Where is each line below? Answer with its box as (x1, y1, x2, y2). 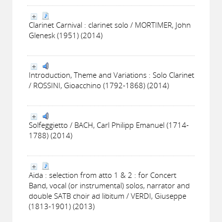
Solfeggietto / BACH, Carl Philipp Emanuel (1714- (29, 120, 189, 130)
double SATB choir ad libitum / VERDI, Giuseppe (29, 191, 186, 201)
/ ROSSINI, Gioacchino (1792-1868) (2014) (29, 80, 169, 90)
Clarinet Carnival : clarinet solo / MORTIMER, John (29, 20, 191, 30)
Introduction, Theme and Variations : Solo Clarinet (29, 70, 194, 80)
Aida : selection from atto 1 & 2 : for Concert (29, 170, 176, 180)
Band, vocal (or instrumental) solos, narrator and (29, 180, 190, 190)
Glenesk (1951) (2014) (29, 30, 103, 40)
